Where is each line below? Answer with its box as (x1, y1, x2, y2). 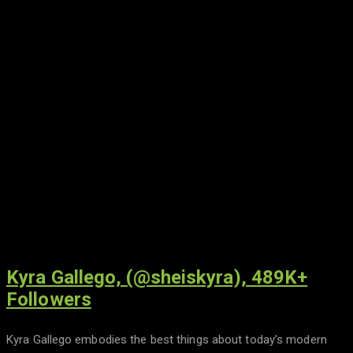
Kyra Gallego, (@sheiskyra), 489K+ (6, 266, 308, 289)
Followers (6, 288, 91, 311)
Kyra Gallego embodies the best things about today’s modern (6, 333, 327, 347)
